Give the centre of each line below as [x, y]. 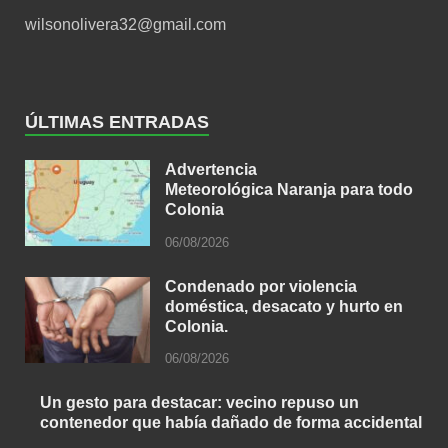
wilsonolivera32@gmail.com [125, 24]
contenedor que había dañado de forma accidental [231, 423]
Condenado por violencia [261, 286]
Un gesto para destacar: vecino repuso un [199, 403]
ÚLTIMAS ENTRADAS [117, 121]
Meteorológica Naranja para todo [289, 189]
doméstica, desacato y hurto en [284, 306]
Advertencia [211, 169]
